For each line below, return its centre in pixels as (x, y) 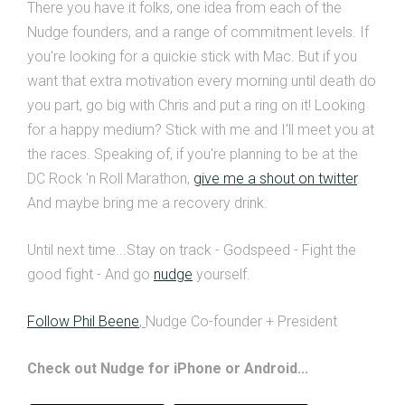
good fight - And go (90, 274)
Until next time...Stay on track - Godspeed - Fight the (192, 250)
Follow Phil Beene (83, 321)
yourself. (221, 274)
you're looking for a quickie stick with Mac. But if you (192, 56)
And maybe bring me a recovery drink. (147, 202)
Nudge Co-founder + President (241, 321)
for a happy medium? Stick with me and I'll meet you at (201, 129)
